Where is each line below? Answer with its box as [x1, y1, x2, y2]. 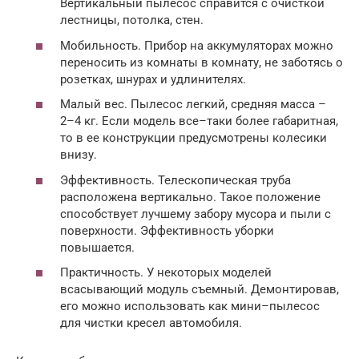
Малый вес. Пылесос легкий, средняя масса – [60, 97, 326, 112]
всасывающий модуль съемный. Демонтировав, [60, 282, 339, 297]
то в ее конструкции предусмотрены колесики [60, 131, 327, 146]
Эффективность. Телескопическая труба [60, 172, 291, 188]
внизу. [60, 147, 97, 163]
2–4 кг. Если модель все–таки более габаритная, [60, 114, 338, 129]
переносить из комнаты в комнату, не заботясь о [60, 54, 343, 70]
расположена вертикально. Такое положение [60, 189, 321, 204]
